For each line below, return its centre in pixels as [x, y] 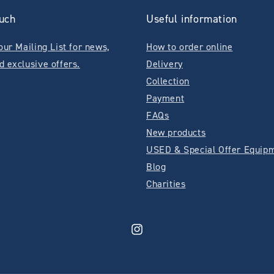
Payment [165, 98]
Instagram [150, 236]
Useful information [192, 19]
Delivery [165, 64]
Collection [168, 81]
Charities [166, 183]
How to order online [190, 46]
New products [176, 132]
